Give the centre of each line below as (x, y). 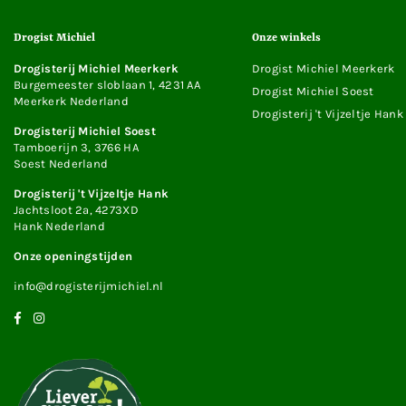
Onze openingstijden (73, 256)
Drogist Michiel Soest (313, 91)
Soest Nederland (61, 163)
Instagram (73, 315)
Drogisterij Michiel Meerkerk (96, 68)
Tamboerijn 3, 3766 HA (76, 147)
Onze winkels (286, 38)
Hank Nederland (59, 226)
